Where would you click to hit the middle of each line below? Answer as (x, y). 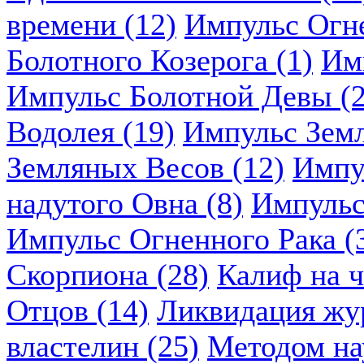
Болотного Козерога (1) (160, 60)
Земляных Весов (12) (145, 167)
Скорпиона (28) (108, 275)
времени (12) (91, 24)
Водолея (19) (91, 132)
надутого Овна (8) (125, 203)
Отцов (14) (78, 310)
